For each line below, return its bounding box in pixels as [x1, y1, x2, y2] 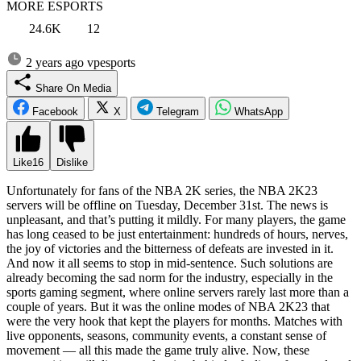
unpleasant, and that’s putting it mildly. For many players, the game [6, 212, 346, 226]
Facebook [32, 105, 78, 118]
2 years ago [23, 55, 87, 69]
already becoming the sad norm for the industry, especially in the [6, 270, 333, 284]
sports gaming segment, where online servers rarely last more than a [6, 284, 349, 299]
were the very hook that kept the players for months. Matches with [6, 313, 342, 328]
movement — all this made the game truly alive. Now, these [6, 342, 309, 357]
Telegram [156, 105, 199, 118]
